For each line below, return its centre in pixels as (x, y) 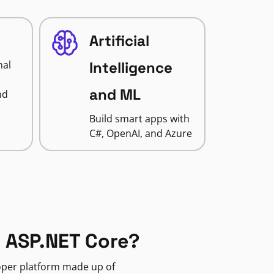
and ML (115, 94)
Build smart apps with (139, 119)
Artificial (119, 41)
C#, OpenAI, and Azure (140, 133)
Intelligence (131, 68)
